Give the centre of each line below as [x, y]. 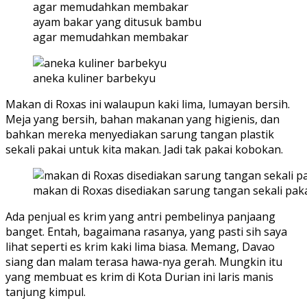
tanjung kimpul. [46, 292]
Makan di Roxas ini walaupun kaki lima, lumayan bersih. [149, 105]
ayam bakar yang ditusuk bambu [117, 22]
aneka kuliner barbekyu [94, 78]
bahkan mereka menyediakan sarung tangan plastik [140, 135]
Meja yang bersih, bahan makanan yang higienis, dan [143, 120]
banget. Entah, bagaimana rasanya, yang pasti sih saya [146, 232]
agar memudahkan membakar [111, 37]
